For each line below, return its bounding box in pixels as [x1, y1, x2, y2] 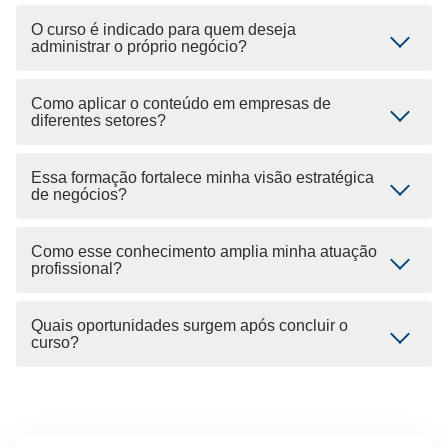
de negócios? [31, 186, 127, 203]
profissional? [31, 260, 122, 277]
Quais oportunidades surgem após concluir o [31, 317, 348, 334]
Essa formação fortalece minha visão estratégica [31, 169, 374, 186]
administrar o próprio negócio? [31, 38, 247, 55]
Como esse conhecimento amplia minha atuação [31, 243, 377, 260]
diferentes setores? [31, 112, 166, 129]
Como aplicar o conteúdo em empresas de [31, 95, 331, 112]
